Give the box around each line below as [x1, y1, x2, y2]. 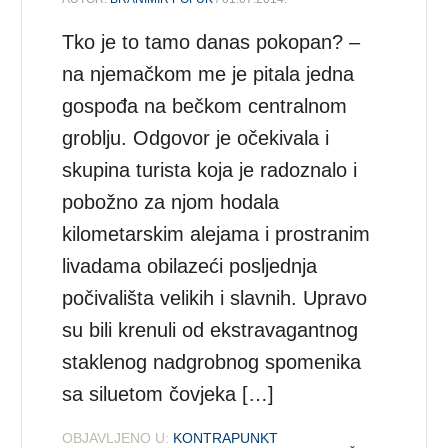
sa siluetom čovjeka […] [62, 382, 275, 405]
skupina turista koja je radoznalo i [62, 158, 358, 181]
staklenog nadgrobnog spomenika [62, 350, 362, 373]
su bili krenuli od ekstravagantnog [62, 318, 359, 341]
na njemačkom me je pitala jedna [62, 62, 355, 85]
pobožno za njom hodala [62, 190, 280, 213]
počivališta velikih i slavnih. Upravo [62, 286, 368, 309]
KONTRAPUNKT [173, 429, 279, 446]
